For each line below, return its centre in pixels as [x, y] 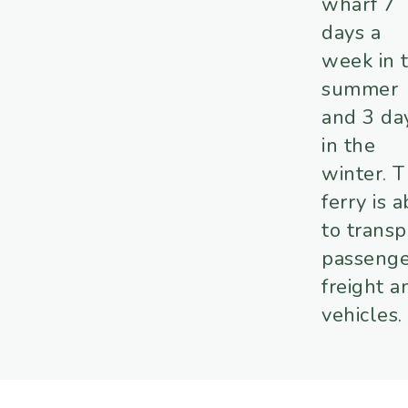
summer [360, 90]
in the [349, 146]
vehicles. [362, 316]
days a [352, 33]
